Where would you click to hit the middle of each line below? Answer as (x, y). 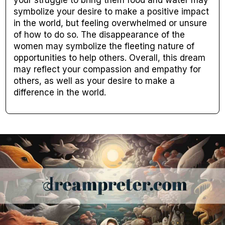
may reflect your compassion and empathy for (107, 70)
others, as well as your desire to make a (94, 81)
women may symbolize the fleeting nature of (104, 46)
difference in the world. (60, 93)
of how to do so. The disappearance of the (99, 35)
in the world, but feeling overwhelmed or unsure (110, 23)
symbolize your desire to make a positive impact (111, 12)
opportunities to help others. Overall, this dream (110, 58)
